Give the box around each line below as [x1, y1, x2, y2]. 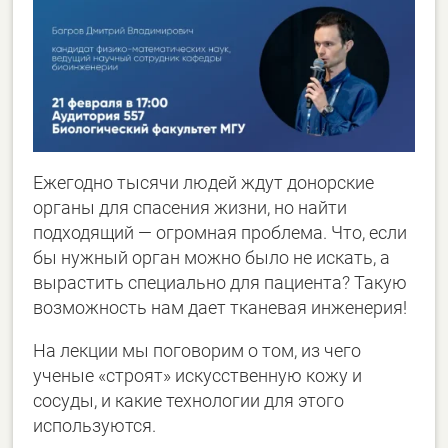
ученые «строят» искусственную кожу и [33, 365, 363, 387]
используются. [33, 415, 157, 437]
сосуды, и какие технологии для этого [33, 390, 345, 412]
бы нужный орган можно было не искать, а [33, 247, 391, 269]
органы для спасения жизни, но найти [33, 197, 348, 219]
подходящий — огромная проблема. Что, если [33, 222, 408, 244]
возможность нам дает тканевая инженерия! [33, 297, 412, 319]
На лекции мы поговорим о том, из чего [33, 340, 362, 362]
